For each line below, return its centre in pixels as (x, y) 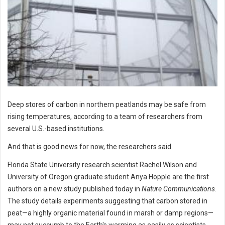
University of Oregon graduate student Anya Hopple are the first (108, 177)
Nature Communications (178, 189)
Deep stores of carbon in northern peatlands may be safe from (107, 105)
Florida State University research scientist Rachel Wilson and (102, 165)
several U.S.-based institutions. (56, 129)
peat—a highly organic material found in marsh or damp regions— (110, 213)
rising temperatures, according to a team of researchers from (105, 117)
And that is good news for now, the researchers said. (90, 147)
